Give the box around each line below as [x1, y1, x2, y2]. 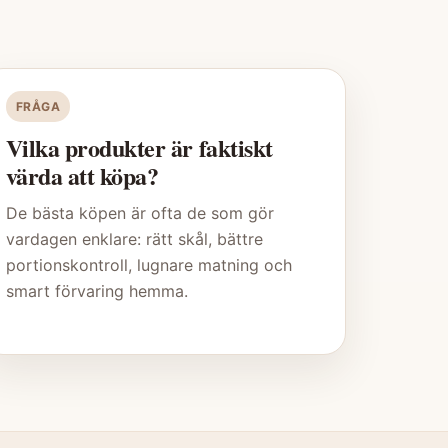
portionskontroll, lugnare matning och [5, 255, 292, 276]
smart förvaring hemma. [5, 281, 188, 302]
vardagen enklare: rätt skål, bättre [5, 229, 263, 250]
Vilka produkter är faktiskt [5, 130, 273, 166]
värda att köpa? [5, 158, 159, 194]
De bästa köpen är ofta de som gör [5, 203, 274, 224]
